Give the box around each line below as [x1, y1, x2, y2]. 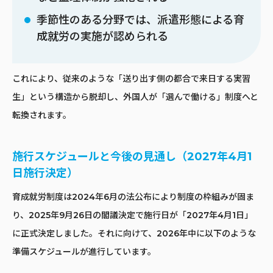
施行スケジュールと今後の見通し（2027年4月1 [12, 149, 252, 163]
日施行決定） [12, 166, 78, 180]
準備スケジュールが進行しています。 [12, 246, 156, 257]
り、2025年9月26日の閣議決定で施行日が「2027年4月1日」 [12, 209, 253, 221]
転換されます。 [12, 109, 71, 121]
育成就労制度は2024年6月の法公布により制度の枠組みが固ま [12, 191, 254, 202]
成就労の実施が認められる [37, 29, 168, 43]
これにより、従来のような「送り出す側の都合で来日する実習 [12, 73, 250, 84]
